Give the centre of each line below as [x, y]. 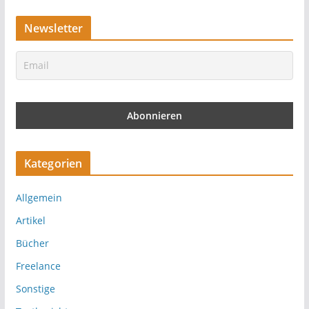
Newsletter [53, 28]
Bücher [32, 243]
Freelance [38, 266]
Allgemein [39, 198]
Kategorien [53, 163]
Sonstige [35, 289]
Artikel [30, 220]
